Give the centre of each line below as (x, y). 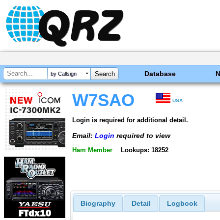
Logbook (182, 204)
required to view (142, 135)
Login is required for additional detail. (130, 120)
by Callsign (64, 74)
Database (160, 74)
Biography (98, 204)
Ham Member (92, 150)
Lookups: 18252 (144, 150)
